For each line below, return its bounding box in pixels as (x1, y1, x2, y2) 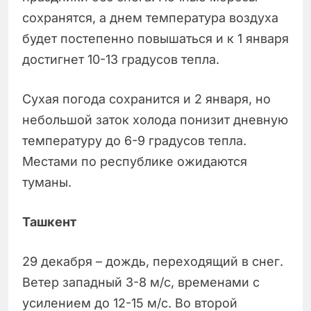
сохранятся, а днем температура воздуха (22, 10, 278, 25)
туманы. (22, 174, 72, 190)
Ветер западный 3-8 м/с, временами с (22, 274, 260, 289)
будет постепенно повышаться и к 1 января (22, 31, 289, 46)
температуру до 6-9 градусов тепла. (22, 133, 246, 148)
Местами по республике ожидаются (22, 153, 247, 169)
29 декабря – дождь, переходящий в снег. (22, 253, 283, 269)
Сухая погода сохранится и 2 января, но (22, 91, 271, 106)
